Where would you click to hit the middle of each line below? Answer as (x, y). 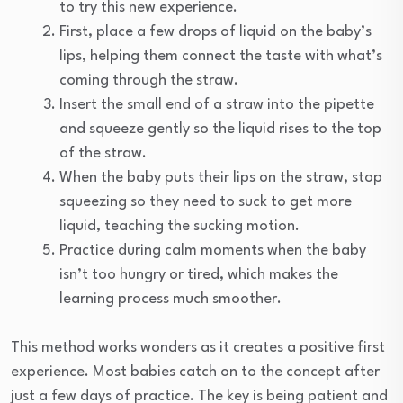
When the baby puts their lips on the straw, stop (221, 177)
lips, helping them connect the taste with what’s (221, 56)
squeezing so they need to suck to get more (206, 201)
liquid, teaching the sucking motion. (179, 226)
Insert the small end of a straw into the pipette (217, 104)
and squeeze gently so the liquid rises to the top (220, 129)
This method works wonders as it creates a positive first (198, 347)
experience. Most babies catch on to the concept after (195, 372)
